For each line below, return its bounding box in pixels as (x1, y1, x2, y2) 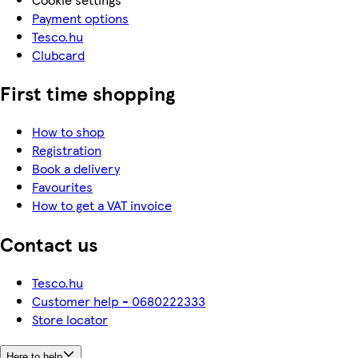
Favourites (32, 177, 93, 197)
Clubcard (32, 45, 85, 64)
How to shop (32, 122, 105, 141)
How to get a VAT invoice (32, 196, 172, 215)
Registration (32, 141, 101, 160)
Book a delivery (32, 159, 120, 178)
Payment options (32, 8, 129, 27)
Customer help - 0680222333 (32, 292, 205, 311)
